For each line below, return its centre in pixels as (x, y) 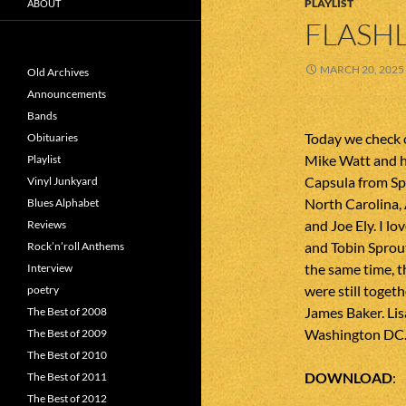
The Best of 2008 (67, 311)
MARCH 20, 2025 (362, 69)
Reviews (47, 224)
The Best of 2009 (67, 333)
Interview (50, 268)
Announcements (67, 94)
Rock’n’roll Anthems (76, 246)
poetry (43, 290)
